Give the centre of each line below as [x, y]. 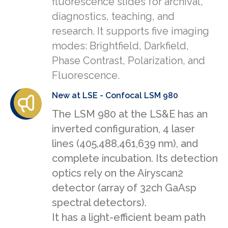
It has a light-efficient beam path [129, 218]
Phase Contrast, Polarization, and [129, 61]
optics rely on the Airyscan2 [118, 173]
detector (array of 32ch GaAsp [124, 188]
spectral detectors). [99, 203]
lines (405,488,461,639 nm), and [125, 144]
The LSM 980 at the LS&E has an [130, 114]
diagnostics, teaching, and [113, 17]
